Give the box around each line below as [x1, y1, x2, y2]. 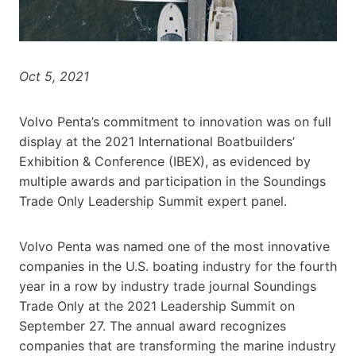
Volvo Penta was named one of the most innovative [19, 238, 330, 254]
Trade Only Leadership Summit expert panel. [19, 192, 287, 209]
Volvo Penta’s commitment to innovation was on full [19, 113, 331, 130]
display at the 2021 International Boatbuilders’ [19, 133, 295, 149]
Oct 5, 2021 [19, 68, 89, 84]
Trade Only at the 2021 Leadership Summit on [19, 297, 295, 314]
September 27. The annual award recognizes [19, 317, 286, 334]
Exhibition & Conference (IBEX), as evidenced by [19, 153, 311, 169]
